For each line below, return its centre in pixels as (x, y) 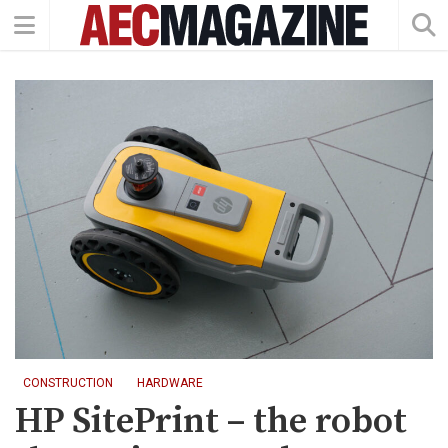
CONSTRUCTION (68, 382)
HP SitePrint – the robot (211, 421)
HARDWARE (170, 382)
